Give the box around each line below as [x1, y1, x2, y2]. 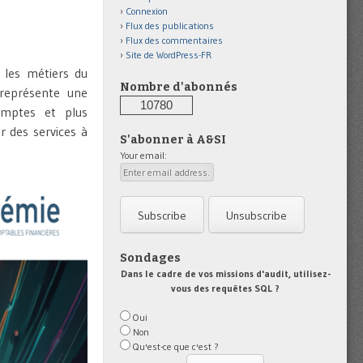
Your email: [120, 149, 167, 162]
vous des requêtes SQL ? [171, 281, 280, 294]
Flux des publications [126, 19, 214, 32]
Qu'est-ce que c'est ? [133, 340, 219, 352]
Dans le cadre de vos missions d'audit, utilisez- [120, 267, 331, 280]
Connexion [126, 5, 168, 18]
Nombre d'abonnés [120, 80, 237, 95]
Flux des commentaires [126, 34, 223, 47]
